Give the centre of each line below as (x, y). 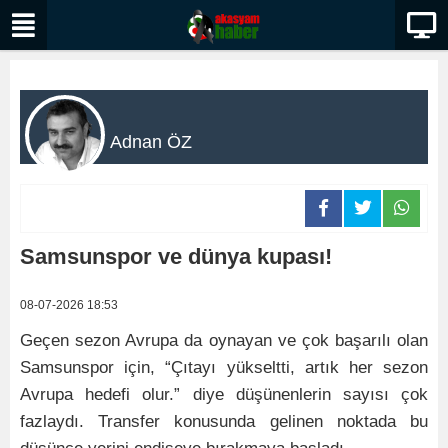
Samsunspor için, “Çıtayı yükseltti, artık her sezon (224, 367)
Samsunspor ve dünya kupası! (176, 256)
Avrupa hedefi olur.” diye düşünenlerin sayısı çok (224, 394)
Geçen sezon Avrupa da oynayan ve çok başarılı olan (224, 340)
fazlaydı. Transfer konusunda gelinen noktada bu (224, 421)
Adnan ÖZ (151, 142)
